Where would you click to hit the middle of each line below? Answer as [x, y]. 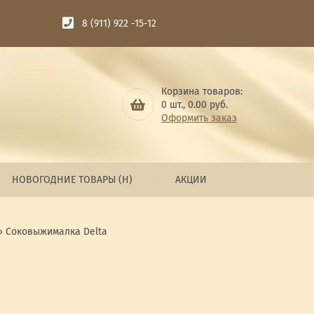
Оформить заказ [199, 118]
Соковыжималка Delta [56, 231]
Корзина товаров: [202, 91]
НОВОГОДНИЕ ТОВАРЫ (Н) [72, 179]
